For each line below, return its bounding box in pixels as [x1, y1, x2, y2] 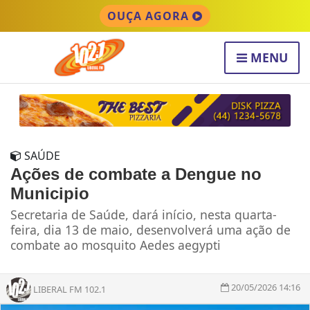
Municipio [10, 184, 89, 203]
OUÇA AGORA [107, 8, 192, 24]
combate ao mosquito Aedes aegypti [10, 237, 221, 254]
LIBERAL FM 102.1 [33, 282, 106, 295]
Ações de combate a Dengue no [10, 165, 262, 184]
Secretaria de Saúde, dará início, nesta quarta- [10, 206, 277, 224]
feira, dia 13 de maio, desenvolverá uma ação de [10, 221, 291, 239]
